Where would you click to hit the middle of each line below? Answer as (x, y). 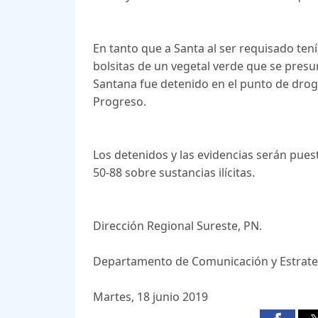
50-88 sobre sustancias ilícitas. (174, 173)
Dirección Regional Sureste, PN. (177, 226)
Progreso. (119, 102)
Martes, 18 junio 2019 (150, 297)
